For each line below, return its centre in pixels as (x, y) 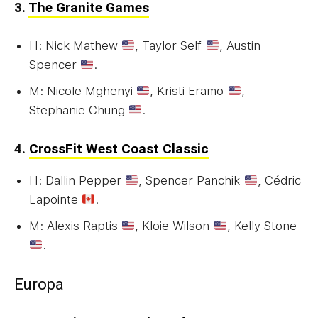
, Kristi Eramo (189, 91)
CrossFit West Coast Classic (119, 148)
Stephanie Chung (79, 110)
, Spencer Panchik (191, 180)
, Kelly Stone (262, 225)
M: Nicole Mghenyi (83, 91)
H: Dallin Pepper (77, 180)
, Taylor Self (170, 45)
